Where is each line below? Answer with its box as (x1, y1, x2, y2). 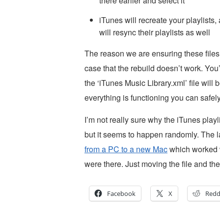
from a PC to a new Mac (84, 143, 167, 155)
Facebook (107, 189, 136, 198)
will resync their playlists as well (99, 27, 210, 38)
